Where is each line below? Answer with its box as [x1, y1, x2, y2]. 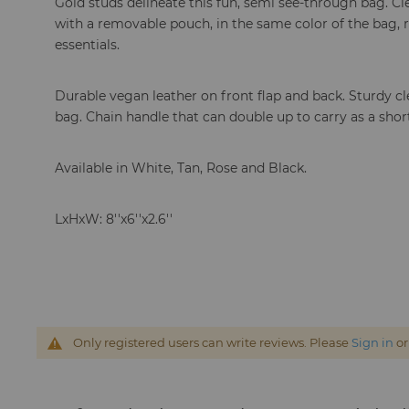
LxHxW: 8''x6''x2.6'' [55, 211, 173, 227]
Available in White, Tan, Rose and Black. [55, 160, 308, 176]
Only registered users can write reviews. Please [73, 335, 352, 350]
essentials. [55, 37, 121, 53]
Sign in [351, 335, 394, 350]
